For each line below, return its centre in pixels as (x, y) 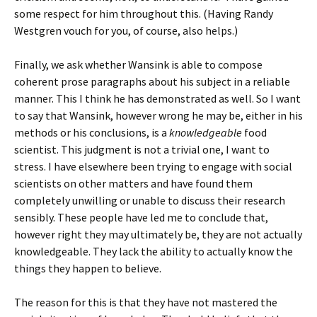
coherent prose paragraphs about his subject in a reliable (152, 81)
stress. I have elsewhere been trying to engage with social (153, 166)
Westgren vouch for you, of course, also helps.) (126, 30)
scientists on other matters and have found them (133, 183)
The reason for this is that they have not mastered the (146, 302)
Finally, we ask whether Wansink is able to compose (138, 64)
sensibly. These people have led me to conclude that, (141, 217)
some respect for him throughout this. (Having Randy (144, 13)
